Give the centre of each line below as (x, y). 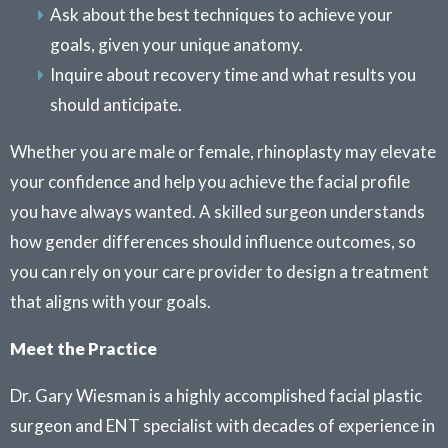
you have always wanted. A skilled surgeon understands (217, 211)
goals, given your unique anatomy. (176, 44)
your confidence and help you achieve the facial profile (210, 181)
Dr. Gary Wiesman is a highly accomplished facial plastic (216, 395)
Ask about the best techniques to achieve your (221, 14)
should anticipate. (116, 104)
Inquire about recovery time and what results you (233, 74)
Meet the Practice (83, 348)
